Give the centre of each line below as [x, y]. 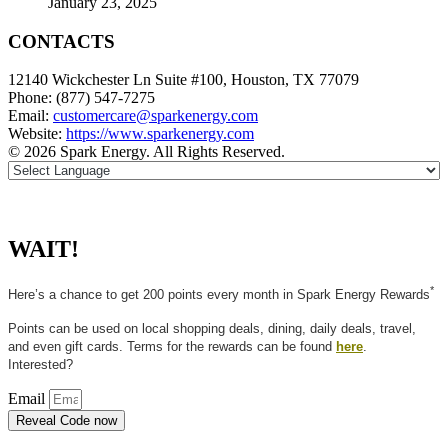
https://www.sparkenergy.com [160, 134]
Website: [37, 134]
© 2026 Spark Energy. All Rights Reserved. [146, 152]
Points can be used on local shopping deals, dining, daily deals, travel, [212, 328]
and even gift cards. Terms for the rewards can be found [170, 346]
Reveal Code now [66, 420]
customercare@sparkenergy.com [155, 116]
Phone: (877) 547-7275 [81, 98]
